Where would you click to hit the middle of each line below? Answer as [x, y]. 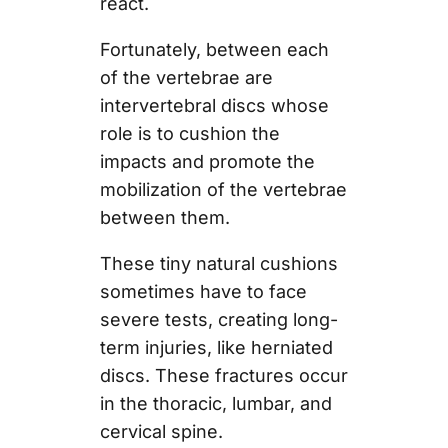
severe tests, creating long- [218, 319]
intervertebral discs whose [214, 105]
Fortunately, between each [214, 49]
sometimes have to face [203, 291]
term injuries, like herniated [216, 347]
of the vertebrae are [186, 77]
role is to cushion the [189, 133]
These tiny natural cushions [218, 263]
